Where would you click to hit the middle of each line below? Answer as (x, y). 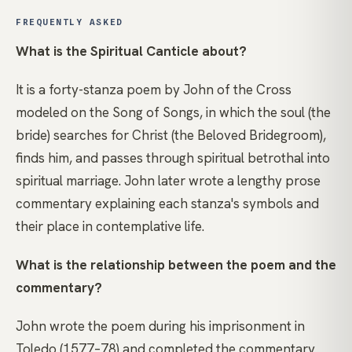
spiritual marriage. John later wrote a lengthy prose (168, 181)
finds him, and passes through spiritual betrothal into (173, 158)
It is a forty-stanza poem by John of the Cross (154, 90)
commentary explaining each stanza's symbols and (167, 204)
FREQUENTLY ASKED (70, 22)
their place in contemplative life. (110, 227)
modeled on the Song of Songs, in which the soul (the (173, 113)
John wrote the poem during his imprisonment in (160, 326)
